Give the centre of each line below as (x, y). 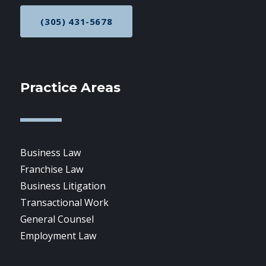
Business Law (51, 153)
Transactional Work (65, 202)
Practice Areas (71, 88)
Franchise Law (52, 169)
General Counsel (57, 219)
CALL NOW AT (108, 26)
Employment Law (58, 236)
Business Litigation (63, 186)
